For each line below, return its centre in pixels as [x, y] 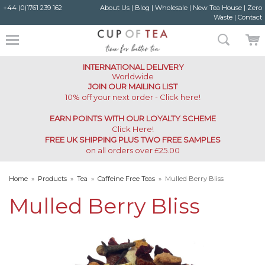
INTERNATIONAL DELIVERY [133, 67]
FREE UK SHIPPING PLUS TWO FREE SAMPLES [132, 140]
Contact [250, 17]
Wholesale [171, 8]
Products [52, 179]
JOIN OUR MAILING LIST [132, 86]
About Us [114, 8]
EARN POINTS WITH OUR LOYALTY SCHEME [132, 118]
